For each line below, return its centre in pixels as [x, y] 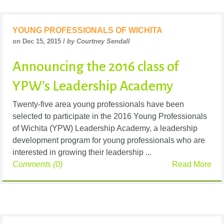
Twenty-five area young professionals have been [98, 104]
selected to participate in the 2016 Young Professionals [110, 116]
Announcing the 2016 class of [95, 66]
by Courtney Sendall [98, 41]
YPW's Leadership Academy [93, 86]
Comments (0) [37, 164]
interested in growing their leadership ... [82, 152]
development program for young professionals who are [109, 140]
